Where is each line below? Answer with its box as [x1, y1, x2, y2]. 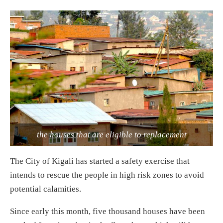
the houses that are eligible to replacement [36, 129, 187, 139]
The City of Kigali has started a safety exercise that [10, 156, 190, 166]
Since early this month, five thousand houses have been [10, 206, 205, 216]
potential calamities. [10, 184, 81, 194]
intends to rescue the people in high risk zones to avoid [10, 170, 204, 180]
